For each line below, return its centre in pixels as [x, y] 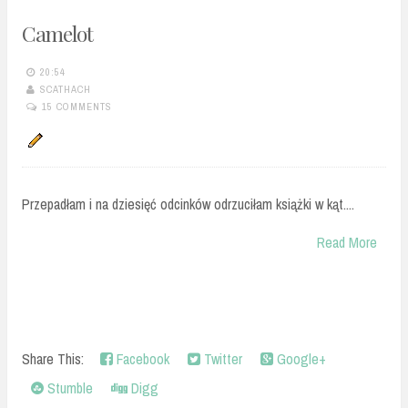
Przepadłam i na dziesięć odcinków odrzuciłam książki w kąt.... [188, 204]
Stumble [68, 388]
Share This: [56, 359]
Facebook [141, 359]
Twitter [221, 359]
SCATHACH [66, 90]
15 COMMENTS [77, 107]
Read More [347, 242]
